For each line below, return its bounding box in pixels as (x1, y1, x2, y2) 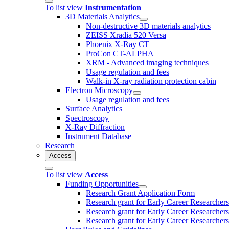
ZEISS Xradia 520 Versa (86, 30, 166, 39)
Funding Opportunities (65, 179, 139, 188)
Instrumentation (85, 3, 141, 12)
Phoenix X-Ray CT (86, 39, 149, 49)
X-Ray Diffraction (65, 122, 125, 131)
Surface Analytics (65, 104, 122, 113)
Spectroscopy (65, 113, 109, 122)
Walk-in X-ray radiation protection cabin (86, 76, 216, 85)
